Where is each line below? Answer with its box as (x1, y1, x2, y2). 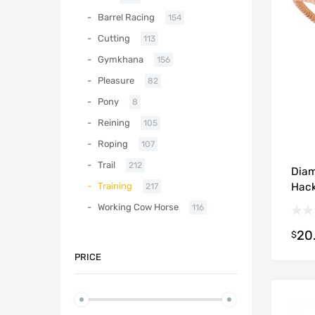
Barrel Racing (98, 12, 155, 23)
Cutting (98, 33, 130, 44)
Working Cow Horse (98, 202, 179, 213)
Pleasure (98, 75, 134, 86)
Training (98, 181, 132, 192)
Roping (98, 139, 128, 150)
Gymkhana (98, 54, 143, 65)
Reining (98, 117, 130, 129)
